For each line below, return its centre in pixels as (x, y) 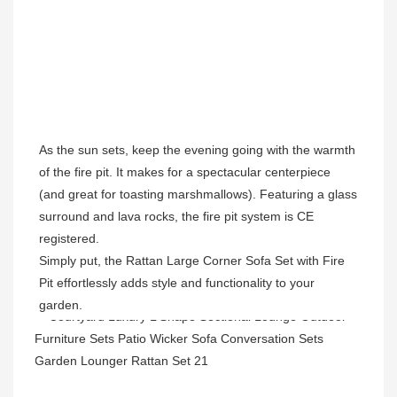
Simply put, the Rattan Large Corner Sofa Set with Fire (192, 261)
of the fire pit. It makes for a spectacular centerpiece (185, 172)
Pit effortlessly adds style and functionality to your (177, 283)
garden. (61, 305)
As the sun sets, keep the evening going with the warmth (197, 150)
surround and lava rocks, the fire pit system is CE (176, 217)
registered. (69, 239)
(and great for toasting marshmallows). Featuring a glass (198, 195)
